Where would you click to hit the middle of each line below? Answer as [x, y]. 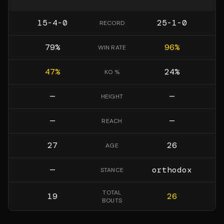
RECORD [112, 23]
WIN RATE [112, 47]
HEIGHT [112, 96]
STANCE [112, 170]
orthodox [172, 170]
